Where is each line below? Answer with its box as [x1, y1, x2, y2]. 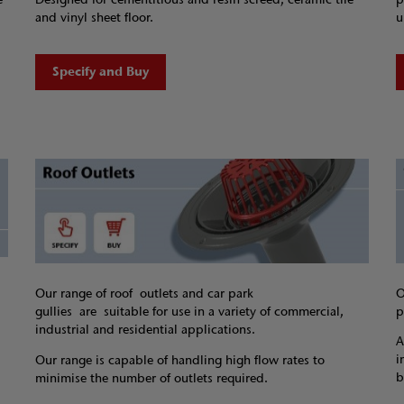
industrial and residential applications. [34, 321, 255, 339]
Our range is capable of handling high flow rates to [34, 351, 325, 369]
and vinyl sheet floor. [34, 9, 153, 27]
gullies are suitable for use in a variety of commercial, [34, 303, 344, 321]
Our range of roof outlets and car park [34, 285, 253, 303]
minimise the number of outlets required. [34, 369, 268, 387]
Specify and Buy [51, 63, 149, 81]
